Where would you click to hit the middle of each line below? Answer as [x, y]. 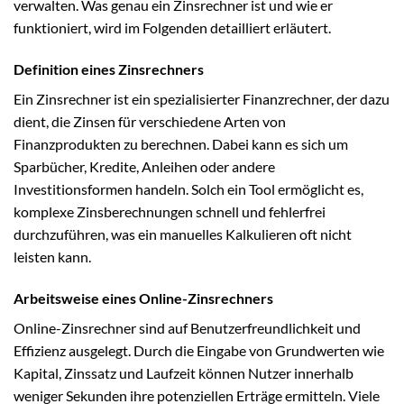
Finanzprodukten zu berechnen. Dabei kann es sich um [181, 143]
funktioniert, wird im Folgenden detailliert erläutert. [172, 28]
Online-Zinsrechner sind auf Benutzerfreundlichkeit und [187, 327]
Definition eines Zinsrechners [109, 69]
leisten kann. [52, 256]
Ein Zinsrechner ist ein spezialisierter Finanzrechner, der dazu [202, 98]
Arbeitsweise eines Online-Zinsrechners [143, 298]
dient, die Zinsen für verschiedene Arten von [150, 121]
